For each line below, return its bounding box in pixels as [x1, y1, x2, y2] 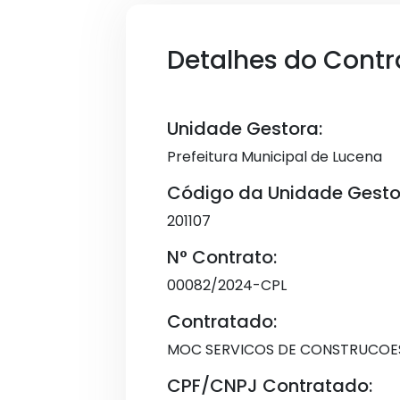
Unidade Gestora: [167, 116, 322, 141]
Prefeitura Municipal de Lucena [167, 146, 382, 167]
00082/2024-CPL [167, 275, 287, 296]
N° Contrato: [167, 245, 277, 270]
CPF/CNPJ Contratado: [167, 373, 372, 398]
